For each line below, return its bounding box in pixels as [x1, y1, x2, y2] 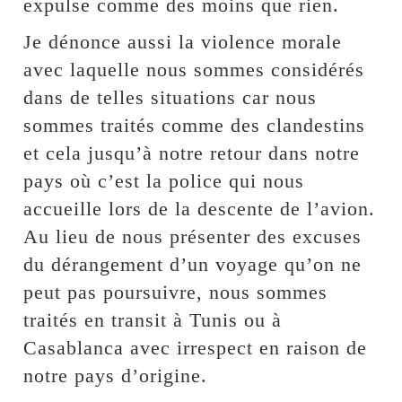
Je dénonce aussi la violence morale [23, 31, 343, 53]
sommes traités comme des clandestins [23, 114, 366, 136]
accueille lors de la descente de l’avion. [23, 197, 376, 220]
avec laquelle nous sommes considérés [23, 58, 365, 81]
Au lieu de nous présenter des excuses [23, 225, 363, 248]
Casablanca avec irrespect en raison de [23, 336, 368, 359]
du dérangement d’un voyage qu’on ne [23, 253, 363, 275]
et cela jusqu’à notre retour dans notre [23, 142, 361, 164]
